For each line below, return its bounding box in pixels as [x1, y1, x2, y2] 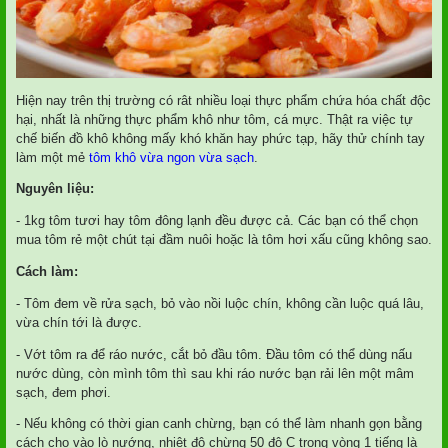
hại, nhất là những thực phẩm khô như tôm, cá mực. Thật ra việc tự [16, 111, 413, 127]
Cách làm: [16, 263, 78, 279]
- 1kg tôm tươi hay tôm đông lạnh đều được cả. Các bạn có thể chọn [16, 213, 418, 229]
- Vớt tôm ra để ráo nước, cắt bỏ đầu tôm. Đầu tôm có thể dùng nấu [16, 346, 412, 362]
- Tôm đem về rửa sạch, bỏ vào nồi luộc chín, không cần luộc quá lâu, [16, 295, 424, 311]
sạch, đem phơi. [16, 384, 111, 400]
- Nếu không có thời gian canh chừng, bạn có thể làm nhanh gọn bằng [16, 416, 422, 432]
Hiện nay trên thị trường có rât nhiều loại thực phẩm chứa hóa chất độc [16, 92, 431, 108]
